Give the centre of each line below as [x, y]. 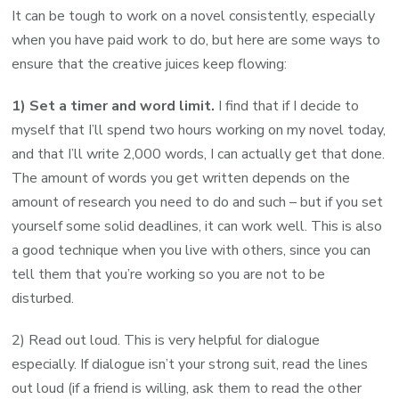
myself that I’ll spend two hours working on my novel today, [199, 130]
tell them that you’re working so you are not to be [169, 274]
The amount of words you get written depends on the [181, 178]
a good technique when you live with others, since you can [191, 250]
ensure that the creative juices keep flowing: [150, 64]
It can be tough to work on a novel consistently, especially [194, 16]
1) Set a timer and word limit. [114, 106]
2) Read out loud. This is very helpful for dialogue [166, 340]
